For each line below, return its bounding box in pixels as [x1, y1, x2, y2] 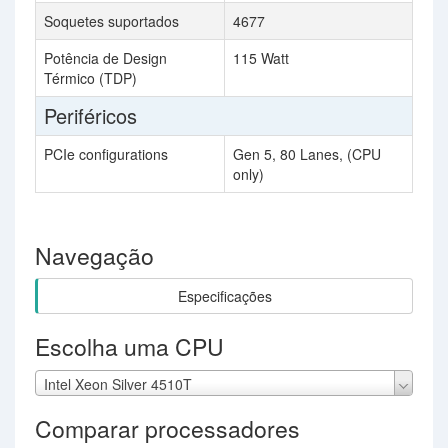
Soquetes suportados [44, 11, 179, 31]
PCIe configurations [44, 144, 168, 164]
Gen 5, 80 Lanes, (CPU [233, 144, 381, 164]
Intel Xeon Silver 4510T [44, 374, 192, 395]
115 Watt [233, 48, 289, 68]
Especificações [178, 286, 272, 306]
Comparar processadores [35, 412, 300, 446]
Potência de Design [44, 48, 167, 68]
